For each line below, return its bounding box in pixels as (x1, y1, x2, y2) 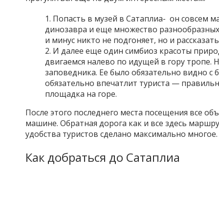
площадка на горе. (45, 88, 117, 99)
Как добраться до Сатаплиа (25, 149, 180, 165)
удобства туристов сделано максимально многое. (25, 129, 218, 139)
